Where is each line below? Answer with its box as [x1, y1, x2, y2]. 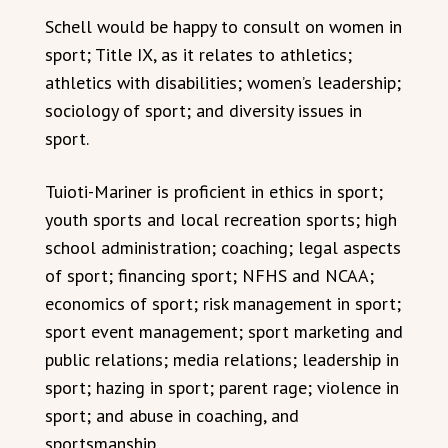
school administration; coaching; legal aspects [45, 236, 401, 259]
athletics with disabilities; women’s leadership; [45, 71, 401, 94]
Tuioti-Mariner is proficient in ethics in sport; [45, 180, 383, 203]
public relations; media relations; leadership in [45, 348, 399, 371]
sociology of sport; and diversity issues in [45, 99, 362, 122]
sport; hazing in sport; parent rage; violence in [45, 376, 399, 399]
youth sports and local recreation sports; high [45, 208, 397, 231]
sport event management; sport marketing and [45, 320, 403, 343]
